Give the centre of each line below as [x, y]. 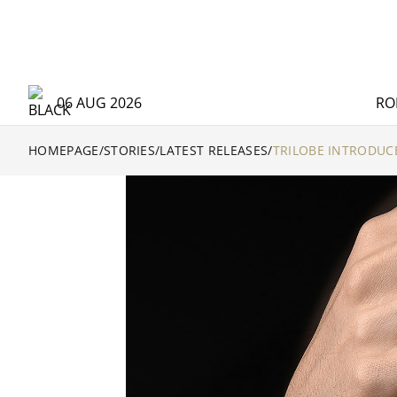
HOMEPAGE [64, 150]
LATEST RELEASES [214, 150]
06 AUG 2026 [99, 103]
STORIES [129, 150]
